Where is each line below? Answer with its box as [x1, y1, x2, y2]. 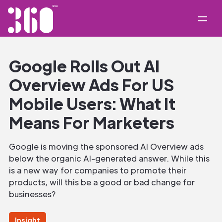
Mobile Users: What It [9, 93, 175, 113]
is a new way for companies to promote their [9, 165, 186, 175]
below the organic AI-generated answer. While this [9, 153, 210, 164]
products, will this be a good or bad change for [9, 177, 195, 187]
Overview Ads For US [9, 74, 174, 95]
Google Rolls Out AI [9, 55, 160, 76]
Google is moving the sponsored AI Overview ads [9, 141, 204, 152]
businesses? [9, 189, 56, 199]
